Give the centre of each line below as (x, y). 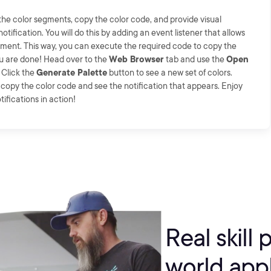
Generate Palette (72, 73)
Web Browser (136, 59)
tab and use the (195, 59)
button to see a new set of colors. (170, 73)
